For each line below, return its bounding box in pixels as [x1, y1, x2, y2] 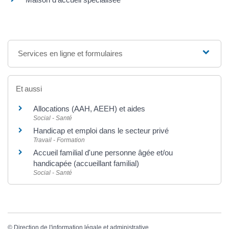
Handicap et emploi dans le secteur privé [33, 126, 169, 135]
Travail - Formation [33, 136, 85, 144]
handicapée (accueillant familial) [33, 158, 139, 168]
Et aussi [16, 84, 42, 93]
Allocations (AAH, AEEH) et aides [33, 104, 145, 113]
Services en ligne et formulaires [18, 49, 123, 58]
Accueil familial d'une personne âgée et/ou [33, 148, 173, 157]
